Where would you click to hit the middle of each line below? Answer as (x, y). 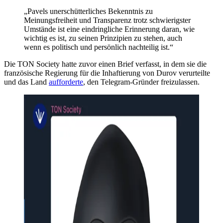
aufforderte (66, 82)
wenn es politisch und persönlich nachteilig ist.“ (99, 47)
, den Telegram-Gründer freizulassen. (141, 82)
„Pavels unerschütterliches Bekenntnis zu (88, 11)
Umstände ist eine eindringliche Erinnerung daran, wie (109, 29)
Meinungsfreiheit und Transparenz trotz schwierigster (107, 20)
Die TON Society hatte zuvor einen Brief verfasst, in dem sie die (105, 64)
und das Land (26, 82)
